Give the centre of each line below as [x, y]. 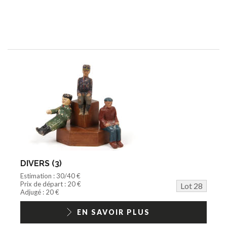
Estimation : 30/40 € [50, 176]
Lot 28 [192, 185]
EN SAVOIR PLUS [113, 212]
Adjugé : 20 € [40, 192]
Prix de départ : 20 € [51, 184]
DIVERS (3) [41, 163]
